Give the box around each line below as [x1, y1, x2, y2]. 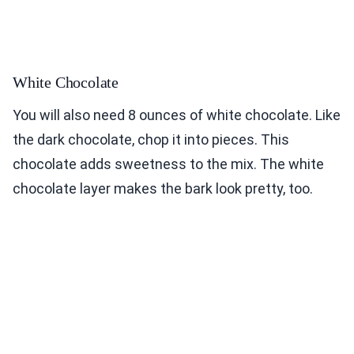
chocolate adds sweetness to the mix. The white [13, 156, 324, 173]
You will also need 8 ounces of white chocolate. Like [13, 107, 341, 124]
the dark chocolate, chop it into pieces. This [13, 131, 289, 149]
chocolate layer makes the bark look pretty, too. [13, 180, 313, 198]
